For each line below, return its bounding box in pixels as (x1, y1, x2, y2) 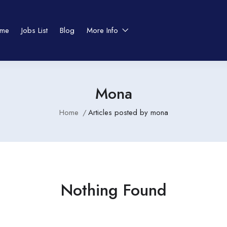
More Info (86, 25, 121, 36)
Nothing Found (60, 178, 167, 202)
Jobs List (21, 25, 48, 36)
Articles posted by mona (88, 107, 168, 118)
